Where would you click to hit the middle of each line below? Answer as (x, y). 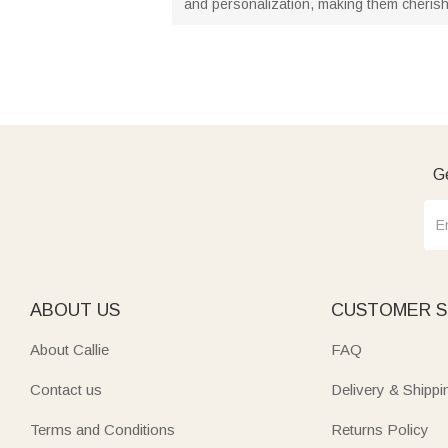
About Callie (69, 349)
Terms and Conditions (102, 429)
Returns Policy (380, 429)
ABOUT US (75, 310)
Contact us (66, 389)
